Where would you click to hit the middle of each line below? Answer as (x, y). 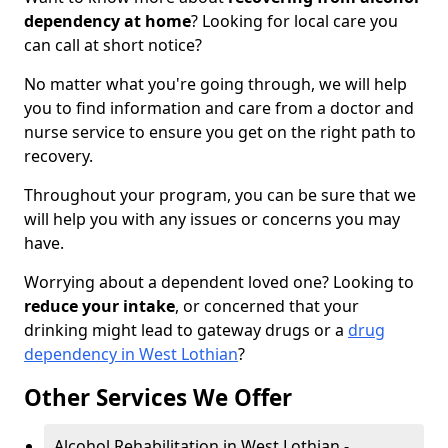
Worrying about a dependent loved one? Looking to (219, 282)
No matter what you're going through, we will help (215, 84)
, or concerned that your (267, 306)
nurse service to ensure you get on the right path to (220, 132)
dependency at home (107, 21)
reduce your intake (99, 306)
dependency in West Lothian (131, 354)
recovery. (58, 156)
